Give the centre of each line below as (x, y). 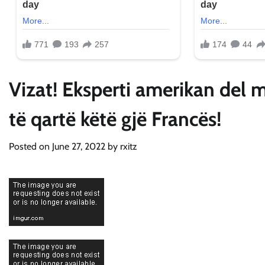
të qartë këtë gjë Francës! (115, 119)
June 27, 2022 (79, 147)
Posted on (30, 147)
